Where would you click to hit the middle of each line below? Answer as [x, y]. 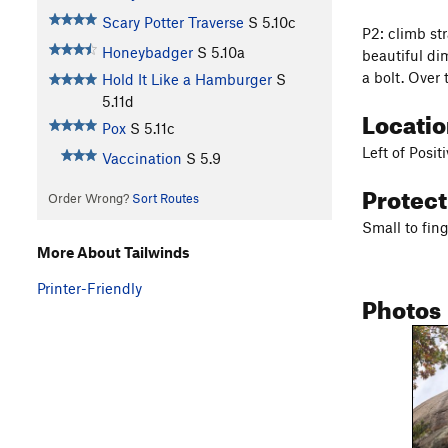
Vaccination [141, 158]
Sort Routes [165, 198]
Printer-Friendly [89, 287]
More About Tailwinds [113, 251]
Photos [401, 305]
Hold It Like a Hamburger [186, 79]
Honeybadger [147, 52]
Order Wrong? [89, 198]
